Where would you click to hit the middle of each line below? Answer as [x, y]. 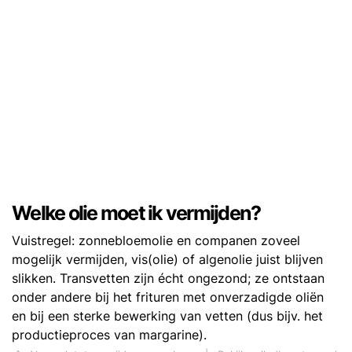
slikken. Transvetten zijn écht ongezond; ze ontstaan [168, 279]
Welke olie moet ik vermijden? [136, 213]
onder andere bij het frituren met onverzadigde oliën [168, 297]
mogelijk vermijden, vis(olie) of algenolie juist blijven [167, 260]
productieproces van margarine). [109, 335]
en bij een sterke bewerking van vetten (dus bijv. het [167, 316]
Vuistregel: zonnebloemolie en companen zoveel [156, 241]
